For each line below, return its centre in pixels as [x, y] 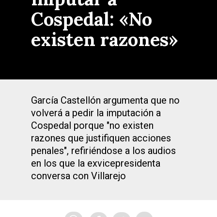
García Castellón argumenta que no [105, 100]
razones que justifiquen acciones [101, 138]
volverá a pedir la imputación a [96, 113]
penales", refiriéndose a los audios [103, 151]
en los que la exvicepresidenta [96, 163]
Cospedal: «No [92, 19]
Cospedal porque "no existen [92, 125]
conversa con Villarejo [78, 176]
